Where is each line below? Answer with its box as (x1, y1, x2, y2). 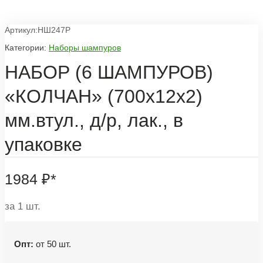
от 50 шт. (33, 238, 71, 249)
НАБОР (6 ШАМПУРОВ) (5, 61, 213, 83)
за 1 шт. (5, 201, 41, 213)
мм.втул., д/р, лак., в (5, 109, 183, 131)
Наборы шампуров (49, 43, 121, 53)
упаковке (5, 133, 82, 155)
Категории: (5, 43, 46, 53)
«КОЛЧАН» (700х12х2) (5, 85, 203, 107)
